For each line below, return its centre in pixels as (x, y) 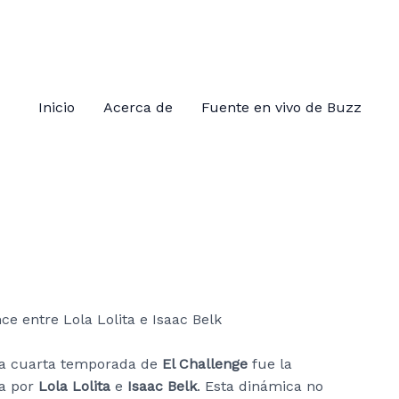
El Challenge (205, 364)
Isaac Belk (162, 387)
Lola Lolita (74, 387)
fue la (270, 364)
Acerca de (138, 107)
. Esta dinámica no (260, 387)
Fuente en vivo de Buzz (281, 107)
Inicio (56, 107)
